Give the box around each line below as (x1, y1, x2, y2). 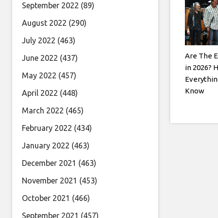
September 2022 (22, 1, 79, 10)
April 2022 (22, 89, 58, 97)
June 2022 (22, 54, 58, 62)
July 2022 (22, 36, 55, 45)
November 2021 (22, 176, 77, 185)
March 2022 (22, 106, 64, 115)
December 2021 (22, 159, 76, 167)
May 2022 (22, 71, 56, 80)
